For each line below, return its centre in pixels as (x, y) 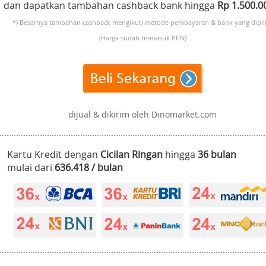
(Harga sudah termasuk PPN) (142, 38)
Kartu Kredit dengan (54, 155)
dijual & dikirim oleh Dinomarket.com (142, 115)
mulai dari (31, 168)
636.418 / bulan (89, 168)
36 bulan (217, 155)
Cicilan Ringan (132, 155)
